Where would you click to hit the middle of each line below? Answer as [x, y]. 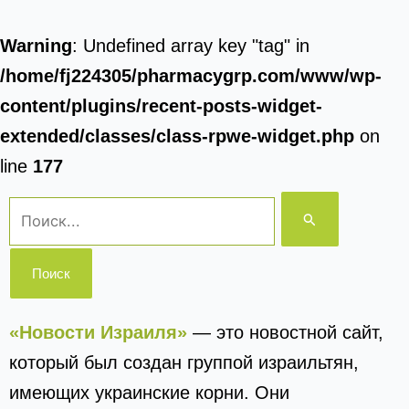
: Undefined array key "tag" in [191, 46]
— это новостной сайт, [288, 332]
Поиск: [36, 204]
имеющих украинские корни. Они [149, 393]
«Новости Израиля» [98, 332]
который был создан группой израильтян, [184, 362]
